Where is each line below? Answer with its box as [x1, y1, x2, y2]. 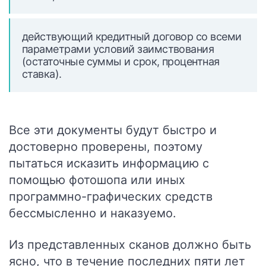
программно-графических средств [9, 189, 213, 204]
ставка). [22, 68, 62, 80]
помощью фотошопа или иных [9, 173, 185, 187]
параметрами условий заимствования [22, 43, 214, 55]
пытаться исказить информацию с [9, 156, 209, 170]
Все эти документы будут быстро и [9, 123, 217, 137]
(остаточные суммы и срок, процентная [22, 55, 220, 68]
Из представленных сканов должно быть [9, 237, 251, 252]
